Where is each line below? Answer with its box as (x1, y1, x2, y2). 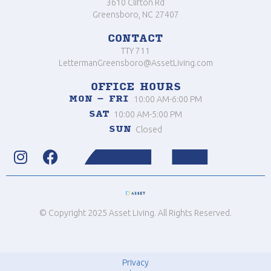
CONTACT (108, 33, 163, 45)
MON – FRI (69, 94, 129, 105)
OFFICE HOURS (90, 81, 181, 93)
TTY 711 (121, 46, 150, 56)
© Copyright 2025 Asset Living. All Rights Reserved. (39, 207, 232, 218)
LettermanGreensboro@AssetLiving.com (58, 58, 213, 68)
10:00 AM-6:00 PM (133, 94, 202, 105)
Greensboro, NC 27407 (92, 10, 179, 20)
